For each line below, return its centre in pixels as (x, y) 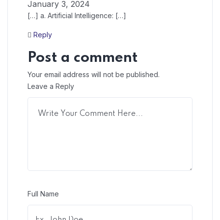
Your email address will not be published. (94, 74)
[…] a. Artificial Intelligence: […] (77, 15)
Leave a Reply (51, 86)
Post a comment (83, 58)
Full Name (43, 193)
